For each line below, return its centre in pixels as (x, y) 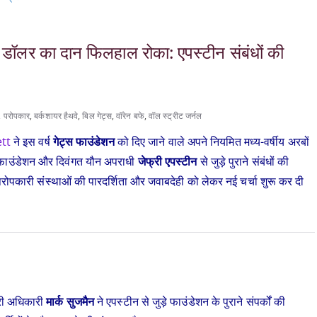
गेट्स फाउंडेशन (83, 142)
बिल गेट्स (97, 116)
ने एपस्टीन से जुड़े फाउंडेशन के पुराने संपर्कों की (190, 301)
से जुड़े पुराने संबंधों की (243, 161)
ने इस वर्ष (33, 142)
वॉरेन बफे (130, 116)
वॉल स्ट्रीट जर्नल (175, 116)
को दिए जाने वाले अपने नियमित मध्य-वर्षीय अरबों (212, 142)
